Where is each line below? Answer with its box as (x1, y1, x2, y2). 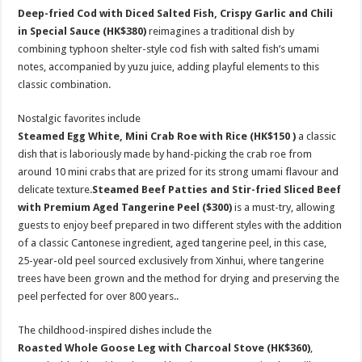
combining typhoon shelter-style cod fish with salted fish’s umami (18, 43, 320, 55)
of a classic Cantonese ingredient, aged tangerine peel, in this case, (18, 237, 327, 249)
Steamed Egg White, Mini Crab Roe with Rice (18, 130, 250, 142)
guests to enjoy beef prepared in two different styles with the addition (18, 219, 343, 231)
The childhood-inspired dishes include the (18, 324, 213, 336)
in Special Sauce (18, 25, 103, 37)
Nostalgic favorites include (18, 112, 141, 124)
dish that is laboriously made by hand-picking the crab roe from (18, 148, 313, 160)
